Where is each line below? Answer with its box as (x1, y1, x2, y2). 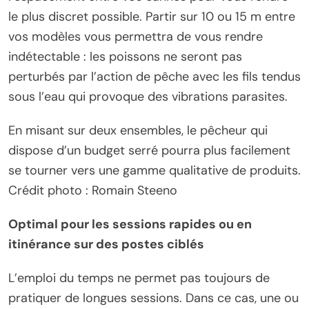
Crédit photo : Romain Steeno (8, 181, 177, 199)
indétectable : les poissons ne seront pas (8, 48, 242, 65)
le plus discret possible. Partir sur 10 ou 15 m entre (8, 8, 295, 25)
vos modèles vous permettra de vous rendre (8, 28, 263, 45)
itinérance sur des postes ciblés (8, 235, 204, 252)
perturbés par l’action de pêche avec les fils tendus (8, 68, 301, 85)
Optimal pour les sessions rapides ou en (8, 215, 252, 232)
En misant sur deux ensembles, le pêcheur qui (8, 121, 268, 139)
